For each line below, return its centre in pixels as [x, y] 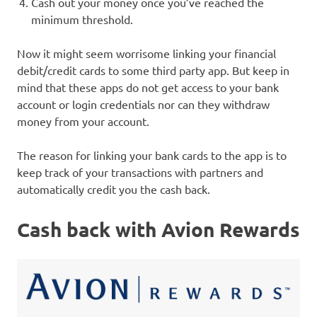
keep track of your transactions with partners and [140, 172]
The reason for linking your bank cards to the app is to [152, 155]
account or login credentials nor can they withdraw [143, 104]
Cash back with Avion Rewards [158, 229]
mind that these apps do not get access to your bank [148, 87]
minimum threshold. [82, 19]
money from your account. [83, 121]
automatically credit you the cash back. [115, 189]
